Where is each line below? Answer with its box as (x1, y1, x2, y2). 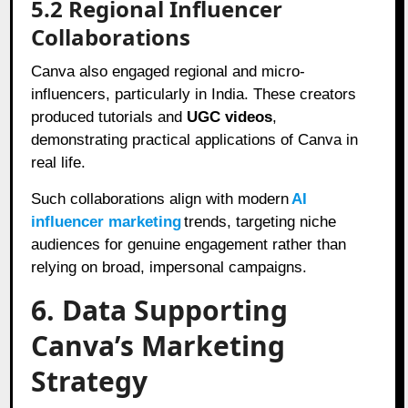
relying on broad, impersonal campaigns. (31, 258, 308, 276)
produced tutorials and (31, 107, 188, 126)
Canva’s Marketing (31, 326, 286, 364)
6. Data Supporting (31, 291, 289, 329)
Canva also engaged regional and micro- (31, 62, 306, 80)
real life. (31, 153, 87, 171)
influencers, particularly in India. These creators (31, 85, 357, 103)
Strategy (31, 362, 148, 400)
